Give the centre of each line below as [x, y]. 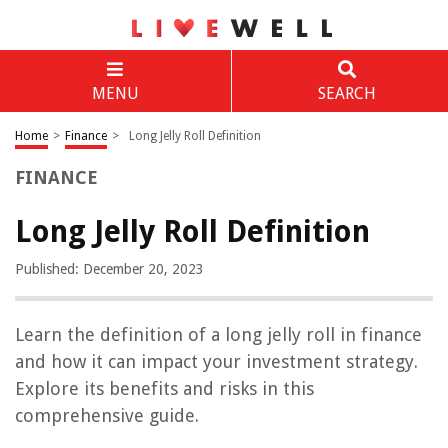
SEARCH [346, 93]
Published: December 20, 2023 [109, 269]
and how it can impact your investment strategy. [216, 361]
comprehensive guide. [107, 415]
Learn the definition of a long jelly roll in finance [218, 334]
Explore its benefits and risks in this [164, 388]
